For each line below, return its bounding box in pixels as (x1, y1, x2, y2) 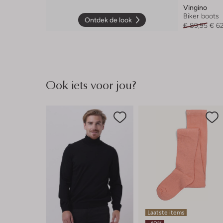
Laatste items (147, 209, 185, 216)
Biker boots (183, 11, 220, 20)
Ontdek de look (84, 15, 132, 24)
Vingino (183, 3, 208, 11)
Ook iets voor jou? (46, 76, 136, 93)
